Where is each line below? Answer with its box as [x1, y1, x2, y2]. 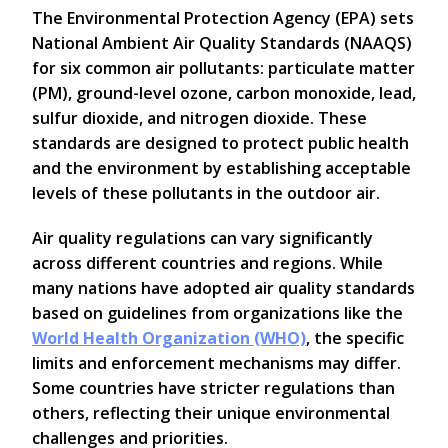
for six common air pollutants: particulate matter [32, 57, 415, 80]
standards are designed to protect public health [32, 132, 409, 155]
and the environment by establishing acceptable [32, 157, 411, 180]
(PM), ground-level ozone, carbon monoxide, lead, [32, 82, 416, 105]
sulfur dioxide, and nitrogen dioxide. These [32, 107, 367, 130]
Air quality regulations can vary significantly [32, 227, 373, 250]
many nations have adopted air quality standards [32, 277, 415, 300]
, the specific [306, 327, 404, 350]
